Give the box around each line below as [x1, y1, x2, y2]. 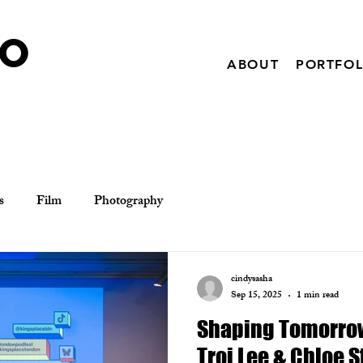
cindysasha [231, 270, 272, 288]
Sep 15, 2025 [231, 287, 282, 305]
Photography [94, 190, 163, 214]
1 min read [297, 287, 339, 305]
